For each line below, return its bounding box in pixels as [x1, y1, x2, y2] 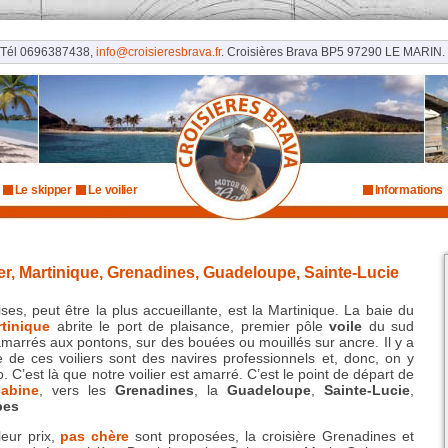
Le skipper [14, 183, 72, 197]
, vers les [38, 382, 115, 398]
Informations [374, 183, 444, 197]
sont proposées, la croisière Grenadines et [129, 428, 415, 445]
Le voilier [88, 183, 138, 197]
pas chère [60, 428, 130, 445]
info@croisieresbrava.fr [95, 46, 221, 58]
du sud [362, 318, 415, 334]
